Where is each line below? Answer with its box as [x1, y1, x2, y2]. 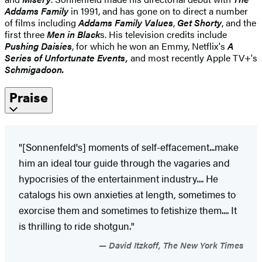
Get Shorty [177, 15, 222, 29]
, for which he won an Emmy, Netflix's [72, 39, 227, 53]
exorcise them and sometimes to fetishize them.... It [19, 202, 237, 217]
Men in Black [47, 27, 100, 41]
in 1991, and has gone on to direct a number [68, 4, 248, 18]
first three [5, 27, 47, 41]
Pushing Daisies [5, 39, 72, 53]
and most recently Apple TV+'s [130, 50, 257, 64]
